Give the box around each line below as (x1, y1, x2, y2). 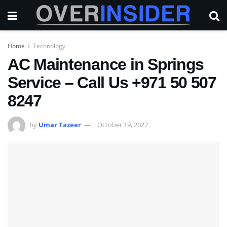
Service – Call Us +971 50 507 (8, 73, 216, 92)
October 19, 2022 (97, 120, 148, 129)
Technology (33, 42, 65, 50)
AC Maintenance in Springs (8, 55, 204, 73)
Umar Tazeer (39, 120, 81, 129)
